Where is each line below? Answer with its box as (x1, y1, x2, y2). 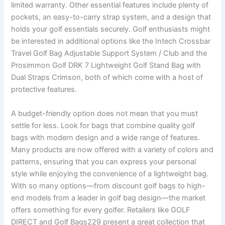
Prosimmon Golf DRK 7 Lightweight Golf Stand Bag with (11, 61, 201, 70)
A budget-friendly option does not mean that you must (11, 108, 198, 118)
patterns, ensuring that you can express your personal (11, 157, 196, 166)
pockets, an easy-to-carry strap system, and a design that (11, 13, 211, 22)
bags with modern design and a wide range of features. (11, 133, 200, 142)
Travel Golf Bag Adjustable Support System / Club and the (11, 49, 207, 58)
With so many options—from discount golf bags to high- (11, 181, 206, 190)
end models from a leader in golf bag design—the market (11, 193, 206, 202)
